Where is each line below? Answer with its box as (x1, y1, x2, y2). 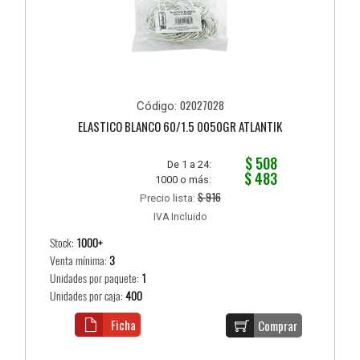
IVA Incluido (153, 211, 207, 223)
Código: (136, 99, 180, 114)
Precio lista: (139, 191, 198, 205)
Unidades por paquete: (50, 271, 142, 287)
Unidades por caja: (50, 288, 126, 305)
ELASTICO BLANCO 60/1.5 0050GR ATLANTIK (78, 117, 282, 136)
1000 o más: (155, 174, 212, 186)
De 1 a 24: (167, 158, 212, 171)
